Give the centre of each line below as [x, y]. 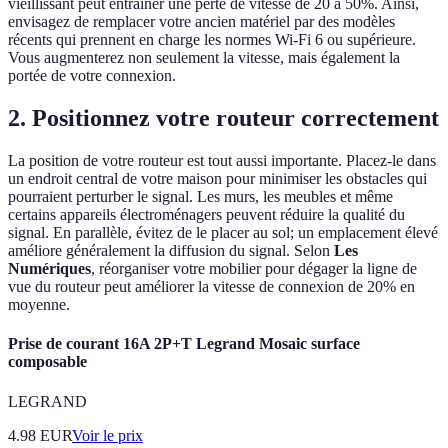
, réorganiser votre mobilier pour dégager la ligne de [254, 269]
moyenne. [39, 305]
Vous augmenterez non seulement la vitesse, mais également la [204, 58]
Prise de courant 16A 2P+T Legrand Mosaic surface [184, 344]
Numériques [49, 269]
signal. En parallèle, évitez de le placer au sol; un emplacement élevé [223, 233]
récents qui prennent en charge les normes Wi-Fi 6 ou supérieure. [212, 40]
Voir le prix [107, 435]
